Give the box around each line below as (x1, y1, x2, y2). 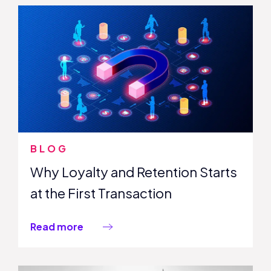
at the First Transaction (30, 184, 172, 201)
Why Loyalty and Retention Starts (30, 163, 237, 180)
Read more (30, 220, 83, 233)
